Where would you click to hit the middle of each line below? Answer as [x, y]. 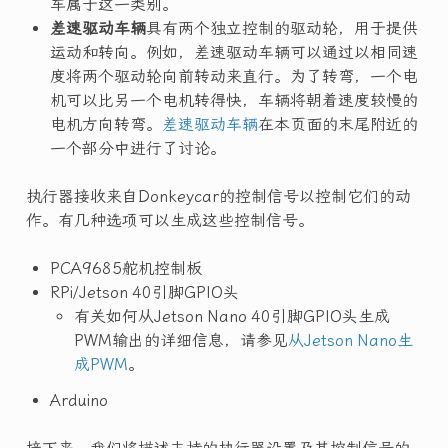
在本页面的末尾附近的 [337, 124]
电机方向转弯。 [105, 124]
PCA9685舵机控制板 [125, 268]
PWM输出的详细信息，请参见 [180, 340]
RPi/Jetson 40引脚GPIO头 [144, 292]
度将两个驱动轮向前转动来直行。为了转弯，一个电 [233, 76]
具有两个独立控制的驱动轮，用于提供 [281, 28]
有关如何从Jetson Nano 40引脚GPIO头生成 [231, 316]
